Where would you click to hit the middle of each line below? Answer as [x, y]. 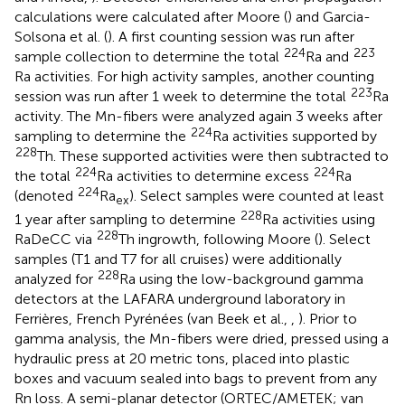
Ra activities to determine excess [205, 176]
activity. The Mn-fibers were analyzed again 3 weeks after [198, 117]
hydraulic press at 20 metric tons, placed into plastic [182, 359]
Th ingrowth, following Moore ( [218, 240]
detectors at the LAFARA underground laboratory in [180, 299]
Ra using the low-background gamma [241, 279]
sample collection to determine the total [149, 57]
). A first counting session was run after [231, 37]
